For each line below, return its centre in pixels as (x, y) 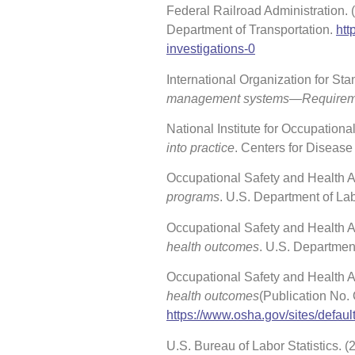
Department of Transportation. (251, 30)
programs (193, 197)
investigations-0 (211, 49)
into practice (200, 147)
